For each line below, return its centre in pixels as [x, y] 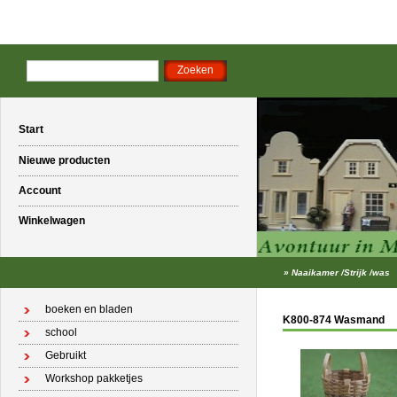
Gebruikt [66, 355]
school [61, 332]
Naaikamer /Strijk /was [341, 272]
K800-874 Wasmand [334, 320]
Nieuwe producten [64, 160]
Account [40, 191]
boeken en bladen [89, 309]
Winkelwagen [52, 221]
